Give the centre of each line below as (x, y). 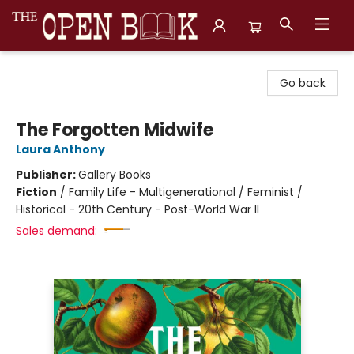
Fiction (36, 192)
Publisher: (47, 175)
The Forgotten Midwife (115, 130)
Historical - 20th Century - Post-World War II (137, 209)
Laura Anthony (60, 149)
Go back (303, 83)
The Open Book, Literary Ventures (104, 66)
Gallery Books (115, 175)
